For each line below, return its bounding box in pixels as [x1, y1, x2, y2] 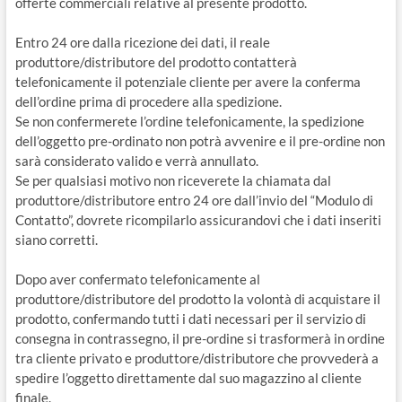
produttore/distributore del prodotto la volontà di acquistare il [14, 291, 380, 307]
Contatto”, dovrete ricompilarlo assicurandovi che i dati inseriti [14, 212, 381, 228]
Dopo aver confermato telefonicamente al [14, 271, 260, 287]
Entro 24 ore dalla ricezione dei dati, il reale [14, 34, 270, 50]
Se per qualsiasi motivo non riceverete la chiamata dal [14, 172, 331, 188]
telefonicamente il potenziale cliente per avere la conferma [14, 74, 361, 90]
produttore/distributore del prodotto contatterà [14, 54, 297, 70]
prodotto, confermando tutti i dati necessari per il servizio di [14, 310, 366, 327]
